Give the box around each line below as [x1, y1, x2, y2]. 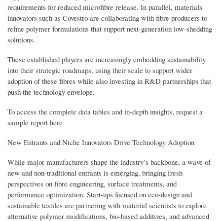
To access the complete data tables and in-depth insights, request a [7, 106, 203, 116]
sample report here [7, 117, 63, 127]
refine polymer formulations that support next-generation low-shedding [7, 24, 212, 34]
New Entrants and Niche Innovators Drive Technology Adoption [7, 137, 194, 147]
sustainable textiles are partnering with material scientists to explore [7, 200, 207, 210]
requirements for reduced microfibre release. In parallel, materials [7, 2, 202, 12]
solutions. [7, 35, 35, 45]
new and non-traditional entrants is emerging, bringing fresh [7, 167, 183, 178]
